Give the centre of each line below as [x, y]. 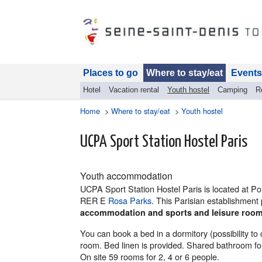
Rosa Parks [130, 200]
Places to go [111, 73]
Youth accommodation [126, 176]
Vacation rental [134, 90]
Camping [232, 90]
